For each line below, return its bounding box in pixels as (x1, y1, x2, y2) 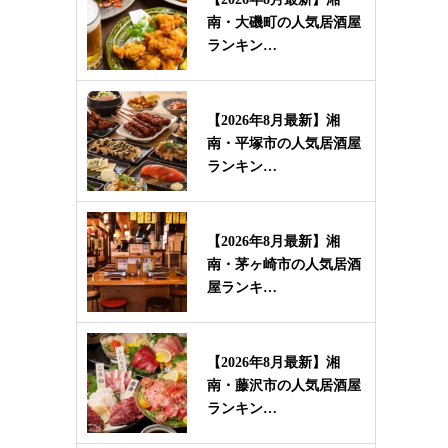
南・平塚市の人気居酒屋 (207, 136, 361, 151)
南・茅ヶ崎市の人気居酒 (207, 257, 361, 272)
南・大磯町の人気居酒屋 (207, 15, 361, 30)
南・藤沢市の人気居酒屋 (207, 378, 361, 393)
